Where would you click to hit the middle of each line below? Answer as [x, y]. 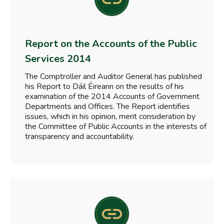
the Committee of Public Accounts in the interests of [116, 127]
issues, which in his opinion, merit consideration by [110, 117]
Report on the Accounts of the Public [111, 44]
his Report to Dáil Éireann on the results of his [104, 87]
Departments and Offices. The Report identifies [107, 107]
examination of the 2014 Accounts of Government [112, 97]
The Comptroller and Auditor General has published [113, 77]
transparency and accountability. [79, 137]
